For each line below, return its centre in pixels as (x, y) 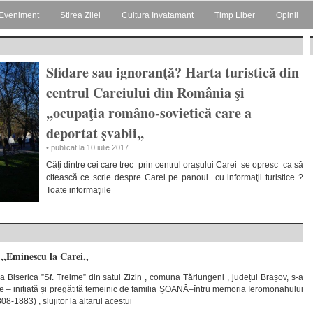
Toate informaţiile (78, 190)
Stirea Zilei (80, 15)
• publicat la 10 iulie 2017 (87, 147)
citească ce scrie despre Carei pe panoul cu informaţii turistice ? (174, 177)
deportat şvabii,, (95, 133)
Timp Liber (235, 15)
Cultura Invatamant (158, 15)
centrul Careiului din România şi (145, 93)
